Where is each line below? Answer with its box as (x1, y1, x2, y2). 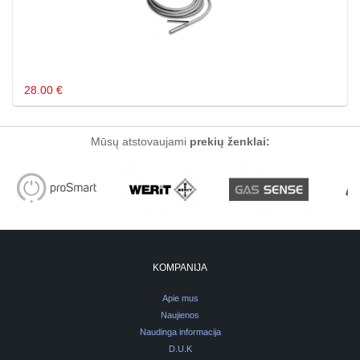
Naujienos (161, 310, 199, 321)
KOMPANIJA (153, 262, 207, 274)
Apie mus (162, 293, 198, 304)
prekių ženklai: (189, 135, 270, 149)
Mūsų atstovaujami (90, 135, 190, 149)
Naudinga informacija (139, 327, 221, 337)
